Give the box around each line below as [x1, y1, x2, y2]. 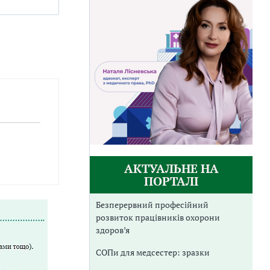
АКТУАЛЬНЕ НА [124, 160, 219, 177]
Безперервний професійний [96, 198, 209, 210]
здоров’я [96, 224, 130, 236]
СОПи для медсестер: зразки [96, 246, 210, 258]
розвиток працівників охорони [96, 211, 220, 223]
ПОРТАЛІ [144, 172, 198, 189]
